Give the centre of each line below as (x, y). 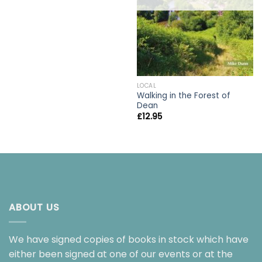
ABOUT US (34, 208)
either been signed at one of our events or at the (121, 254)
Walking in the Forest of (183, 96)
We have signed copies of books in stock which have (129, 239)
